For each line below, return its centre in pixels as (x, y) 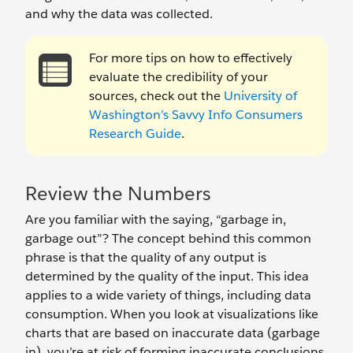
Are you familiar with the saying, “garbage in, (156, 219)
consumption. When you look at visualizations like (172, 314)
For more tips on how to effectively (191, 58)
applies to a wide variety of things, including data (168, 295)
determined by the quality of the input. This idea (167, 276)
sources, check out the (156, 96)
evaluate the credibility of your (178, 77)
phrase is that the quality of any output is (146, 257)
